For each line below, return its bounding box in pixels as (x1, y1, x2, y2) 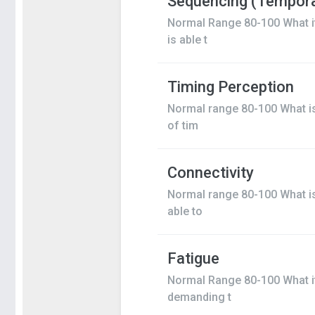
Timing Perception (167, 78, 294, 96)
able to (167, 205, 202, 218)
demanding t (167, 290, 231, 304)
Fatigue (167, 250, 219, 267)
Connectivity (167, 164, 254, 181)
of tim (167, 119, 198, 132)
